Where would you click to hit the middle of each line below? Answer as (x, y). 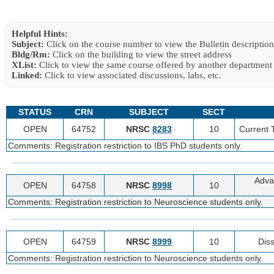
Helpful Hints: (40, 33)
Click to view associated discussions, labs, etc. (132, 75)
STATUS (35, 112)
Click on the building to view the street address (141, 54)
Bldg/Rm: (31, 54)
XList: (24, 65)
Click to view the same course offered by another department (154, 65)
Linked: (27, 75)
